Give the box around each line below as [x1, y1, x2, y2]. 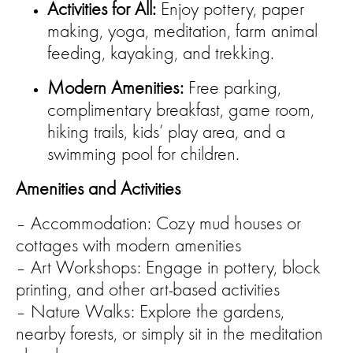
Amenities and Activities [16, 176, 180, 199]
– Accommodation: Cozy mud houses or [16, 210, 301, 234]
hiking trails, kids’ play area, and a [47, 119, 285, 143]
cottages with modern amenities [16, 232, 241, 256]
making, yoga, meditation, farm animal [47, 18, 318, 42]
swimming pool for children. [47, 141, 240, 165]
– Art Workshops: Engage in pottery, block [16, 255, 321, 278]
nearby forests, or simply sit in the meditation [16, 321, 323, 344]
